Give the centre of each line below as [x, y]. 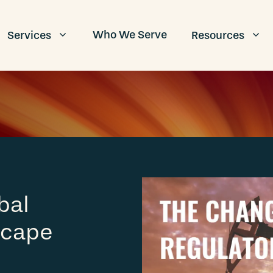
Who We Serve [130, 34]
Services [29, 35]
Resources [218, 35]
